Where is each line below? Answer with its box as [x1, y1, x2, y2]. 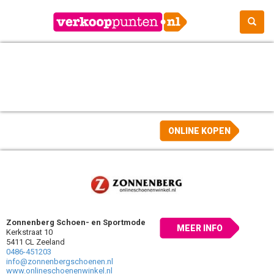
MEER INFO [176, 223, 223, 233]
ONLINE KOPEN [168, 126, 231, 136]
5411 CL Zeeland [6, 237, 65, 246]
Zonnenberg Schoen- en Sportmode [6, 218, 146, 227]
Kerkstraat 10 [6, 228, 53, 237]
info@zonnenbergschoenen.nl [6, 257, 113, 266]
